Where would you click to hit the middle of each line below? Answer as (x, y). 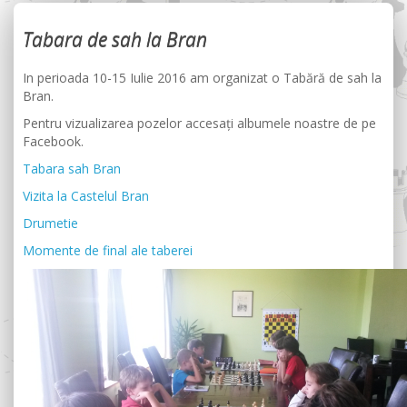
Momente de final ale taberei (108, 250)
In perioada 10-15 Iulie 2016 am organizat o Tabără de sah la (202, 78)
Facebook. (53, 141)
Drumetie (50, 223)
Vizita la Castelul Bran (86, 196)
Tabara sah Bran (72, 169)
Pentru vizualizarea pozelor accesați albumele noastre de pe (199, 123)
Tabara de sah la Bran (115, 40)
